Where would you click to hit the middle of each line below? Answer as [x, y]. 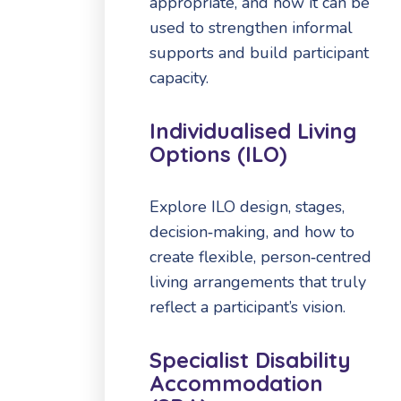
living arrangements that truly [258, 282]
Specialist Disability [250, 360]
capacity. [179, 78]
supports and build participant [259, 53]
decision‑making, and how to [252, 232]
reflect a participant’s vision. [247, 307]
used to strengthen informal [251, 28]
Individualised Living [253, 131]
